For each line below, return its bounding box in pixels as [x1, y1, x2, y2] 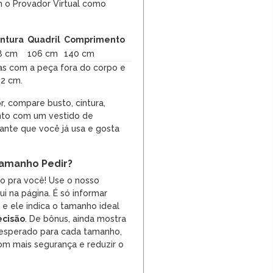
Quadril [27, 35, 60, 45]
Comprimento [64, 35, 125, 45]
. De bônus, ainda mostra [25, 214, 126, 224]
